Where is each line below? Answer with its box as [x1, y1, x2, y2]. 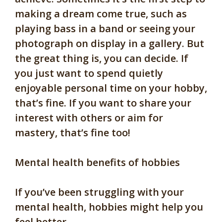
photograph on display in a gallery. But [15, 37, 204, 51]
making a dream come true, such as [15, 7, 187, 21]
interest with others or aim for [15, 111, 163, 125]
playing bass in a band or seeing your [15, 22, 195, 36]
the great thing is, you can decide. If [15, 52, 188, 65]
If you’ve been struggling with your [15, 185, 184, 199]
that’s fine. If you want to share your [15, 96, 191, 110]
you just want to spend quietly [15, 66, 163, 80]
